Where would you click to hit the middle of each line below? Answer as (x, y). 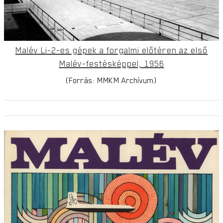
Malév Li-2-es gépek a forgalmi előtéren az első (111, 50)
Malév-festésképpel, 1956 (111, 63)
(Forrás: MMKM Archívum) (111, 80)
